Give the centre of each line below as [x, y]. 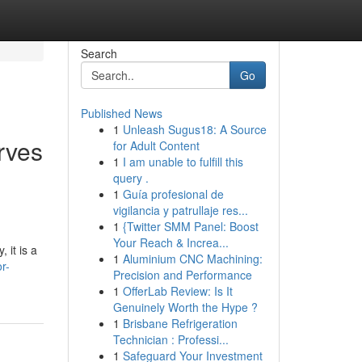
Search [99, 53]
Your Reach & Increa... [170, 242]
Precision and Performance [182, 275]
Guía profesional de [173, 194]
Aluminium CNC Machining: [192, 259]
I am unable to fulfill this [183, 162]
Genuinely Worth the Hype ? [185, 307]
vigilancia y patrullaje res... [180, 210]
